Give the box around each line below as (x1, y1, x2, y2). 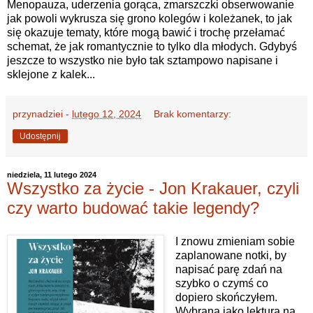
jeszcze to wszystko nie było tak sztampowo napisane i (7, 54, 278, 67)
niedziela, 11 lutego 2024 (7, 170, 96, 180)
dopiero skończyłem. (175, 291, 277, 304)
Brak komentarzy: (154, 108, 232, 120)
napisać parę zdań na (175, 263, 282, 276)
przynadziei (13, 108, 63, 120)
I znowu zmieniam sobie (175, 235, 295, 248)
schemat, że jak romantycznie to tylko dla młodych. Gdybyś (7, 41, 297, 53)
